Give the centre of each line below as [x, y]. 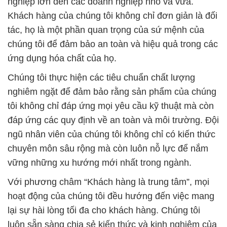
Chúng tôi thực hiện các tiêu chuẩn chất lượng [101, 78]
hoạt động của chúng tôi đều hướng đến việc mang [111, 196]
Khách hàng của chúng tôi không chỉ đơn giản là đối [112, 16]
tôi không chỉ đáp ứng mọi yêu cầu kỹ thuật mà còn [111, 106]
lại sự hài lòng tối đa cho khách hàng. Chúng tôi [104, 210]
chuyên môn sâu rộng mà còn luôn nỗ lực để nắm [108, 148]
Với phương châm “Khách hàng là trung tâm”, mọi [108, 182]
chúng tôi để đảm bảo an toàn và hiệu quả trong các [113, 44]
